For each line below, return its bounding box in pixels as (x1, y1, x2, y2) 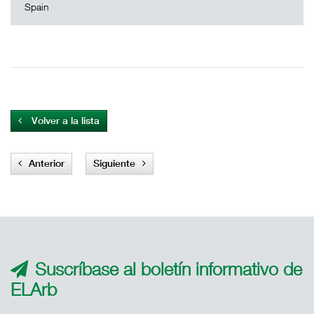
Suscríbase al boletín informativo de (35, 259, 302, 279)
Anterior (29, 158, 64, 169)
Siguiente (93, 158, 135, 169)
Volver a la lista (29, 115, 100, 126)
